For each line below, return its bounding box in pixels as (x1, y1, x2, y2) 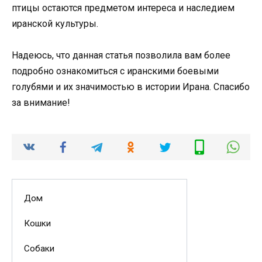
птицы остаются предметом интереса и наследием (12, 2, 235, 13)
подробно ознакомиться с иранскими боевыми (12, 65, 219, 77)
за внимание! (12, 97, 70, 109)
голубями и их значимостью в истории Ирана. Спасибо (12, 81, 250, 93)
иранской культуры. (12, 18, 98, 29)
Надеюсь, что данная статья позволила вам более (12, 50, 230, 61)
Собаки (23, 243, 54, 254)
